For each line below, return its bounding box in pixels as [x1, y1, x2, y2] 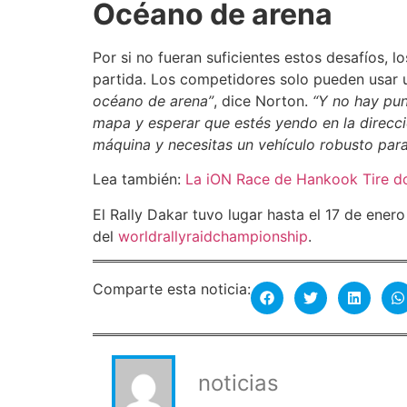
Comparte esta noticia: [93, 279, 251, 298]
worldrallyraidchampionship [118, 226, 308, 245]
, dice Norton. [213, 91, 313, 110]
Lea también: [93, 170, 185, 189]
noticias [198, 370, 279, 397]
